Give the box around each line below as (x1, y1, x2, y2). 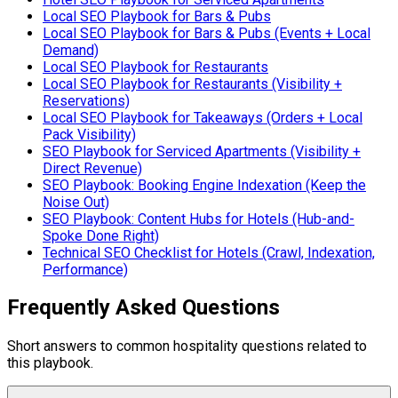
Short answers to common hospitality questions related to (7, 338, 367, 355)
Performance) (43, 260, 128, 278)
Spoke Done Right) (43, 227, 159, 244)
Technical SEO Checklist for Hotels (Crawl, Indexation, (43, 243, 375, 261)
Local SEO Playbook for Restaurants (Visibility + (43, 75, 342, 92)
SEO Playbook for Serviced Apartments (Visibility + (43, 142, 361, 160)
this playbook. (7, 354, 93, 372)
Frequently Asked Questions (7, 295, 280, 321)
